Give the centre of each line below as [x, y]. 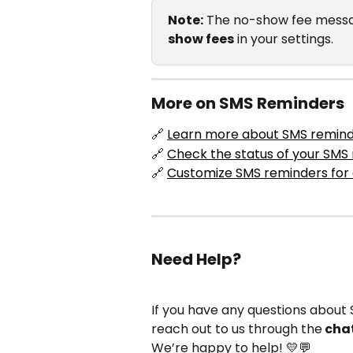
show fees [201, 39]
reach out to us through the [237, 329]
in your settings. [284, 39]
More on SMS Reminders [248, 104]
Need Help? [196, 260]
